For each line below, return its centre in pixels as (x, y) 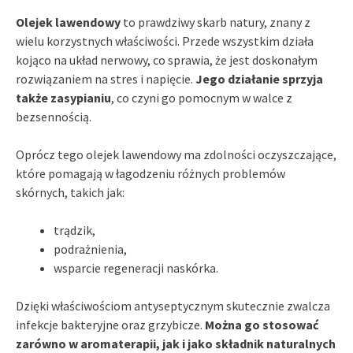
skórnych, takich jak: (70, 192)
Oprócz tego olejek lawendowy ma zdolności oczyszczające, (176, 154)
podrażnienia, (90, 249)
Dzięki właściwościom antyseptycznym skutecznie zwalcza (173, 305)
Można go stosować (262, 324)
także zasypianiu (63, 97)
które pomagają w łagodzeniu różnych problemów (150, 173)
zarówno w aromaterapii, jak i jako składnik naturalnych (176, 343)
